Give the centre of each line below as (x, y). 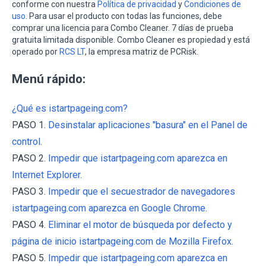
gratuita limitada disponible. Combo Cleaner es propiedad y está (131, 39)
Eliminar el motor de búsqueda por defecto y (140, 224)
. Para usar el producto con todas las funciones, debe (124, 16)
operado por (36, 51)
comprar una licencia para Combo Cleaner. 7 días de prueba (123, 28)
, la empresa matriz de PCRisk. (142, 51)
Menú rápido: (49, 79)
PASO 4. (30, 224)
